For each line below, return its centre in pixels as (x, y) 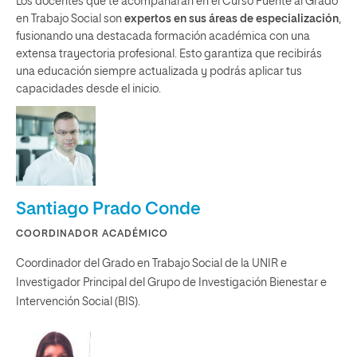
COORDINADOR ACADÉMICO (92, 234)
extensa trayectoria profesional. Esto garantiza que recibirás (169, 54)
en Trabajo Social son (69, 19)
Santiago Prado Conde (108, 210)
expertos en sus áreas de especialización (230, 19)
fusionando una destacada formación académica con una (163, 37)
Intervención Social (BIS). (78, 302)
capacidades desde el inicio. (88, 89)
